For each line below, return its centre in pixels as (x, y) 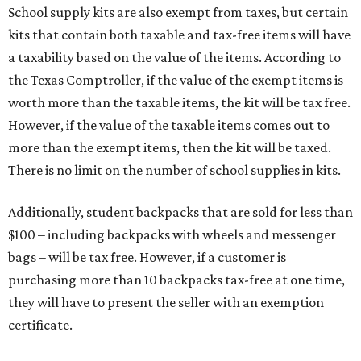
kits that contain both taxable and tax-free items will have (179, 35)
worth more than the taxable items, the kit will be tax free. (179, 102)
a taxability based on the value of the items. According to (174, 57)
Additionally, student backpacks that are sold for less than (180, 212)
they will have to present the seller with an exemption (166, 302)
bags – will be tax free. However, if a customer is (147, 257)
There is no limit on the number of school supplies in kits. (174, 170)
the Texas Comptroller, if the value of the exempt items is (176, 80)
